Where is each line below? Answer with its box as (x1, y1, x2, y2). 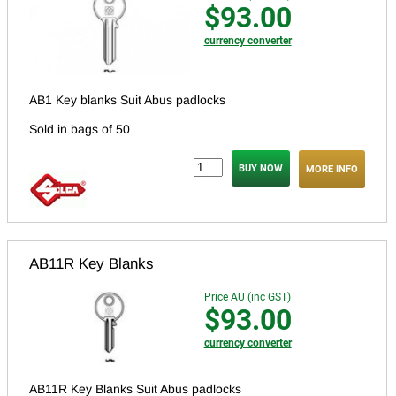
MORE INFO (306, 163, 358, 175)
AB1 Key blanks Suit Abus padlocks (29, 92, 225, 107)
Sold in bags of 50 (29, 121, 130, 136)
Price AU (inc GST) (203, 290, 291, 303)
